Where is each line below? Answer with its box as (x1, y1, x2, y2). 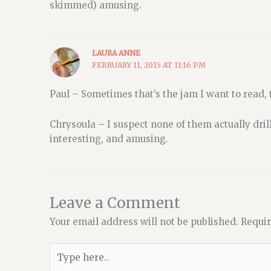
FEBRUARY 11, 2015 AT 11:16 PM (91, 60, 206, 70)
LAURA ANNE (91, 48, 140, 58)
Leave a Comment (50, 194, 180, 213)
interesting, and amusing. (50, 133, 168, 145)
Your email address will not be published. (50, 216, 238, 228)
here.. (49, 258, 75, 270)
